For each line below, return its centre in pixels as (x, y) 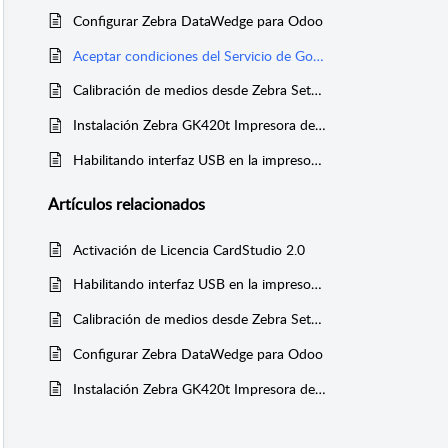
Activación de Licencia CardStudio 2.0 (189, 249)
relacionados (158, 204)
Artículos (80, 204)
